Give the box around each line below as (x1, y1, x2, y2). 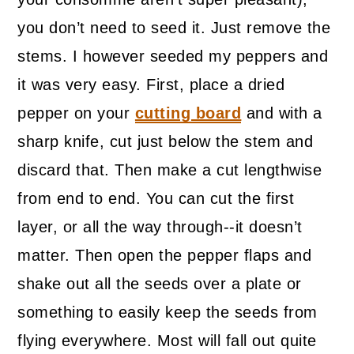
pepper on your (17, 104, 135, 122)
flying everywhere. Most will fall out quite (17, 331, 317, 349)
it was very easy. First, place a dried (17, 75, 285, 93)
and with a (241, 104, 322, 122)
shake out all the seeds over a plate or (17, 274, 302, 292)
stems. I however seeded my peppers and (17, 47, 329, 65)
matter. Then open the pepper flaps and (17, 246, 312, 264)
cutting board (134, 104, 242, 122)
